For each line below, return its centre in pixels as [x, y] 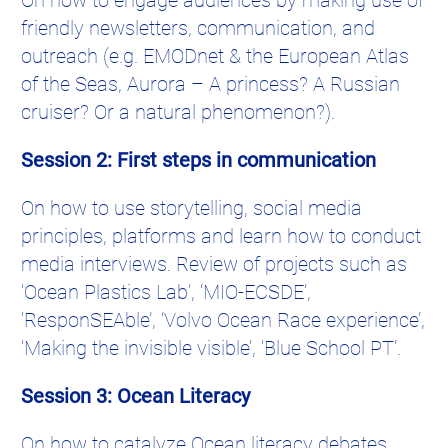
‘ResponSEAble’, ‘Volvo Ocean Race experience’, [223, 319]
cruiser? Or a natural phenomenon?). [178, 111]
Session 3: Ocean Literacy [135, 395]
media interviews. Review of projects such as [214, 263]
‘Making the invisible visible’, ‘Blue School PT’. [211, 347]
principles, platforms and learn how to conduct [221, 235]
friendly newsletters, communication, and [198, 27]
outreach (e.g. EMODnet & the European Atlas [215, 55]
